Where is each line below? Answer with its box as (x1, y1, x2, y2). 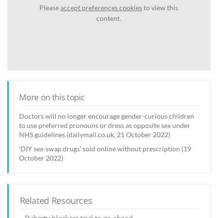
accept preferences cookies (60, 3, 143, 12)
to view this (142, 3, 179, 12)
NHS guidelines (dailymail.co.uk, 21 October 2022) (19, 130, 171, 139)
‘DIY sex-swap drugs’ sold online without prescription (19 (19, 144, 192, 153)
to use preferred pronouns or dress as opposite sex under (19, 121, 191, 129)
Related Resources (19, 195, 92, 207)
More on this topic (19, 91, 85, 103)
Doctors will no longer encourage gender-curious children (19, 111, 195, 120)
